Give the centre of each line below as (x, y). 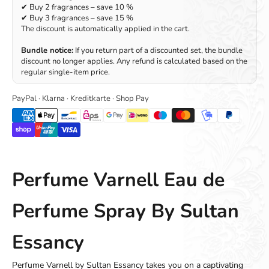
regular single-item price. (65, 72)
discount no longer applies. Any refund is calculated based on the (134, 61)
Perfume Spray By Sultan (125, 211)
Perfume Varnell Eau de (118, 180)
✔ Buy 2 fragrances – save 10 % (77, 7)
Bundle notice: (47, 50)
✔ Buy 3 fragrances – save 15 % (77, 18)
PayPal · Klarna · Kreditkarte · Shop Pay (80, 98)
